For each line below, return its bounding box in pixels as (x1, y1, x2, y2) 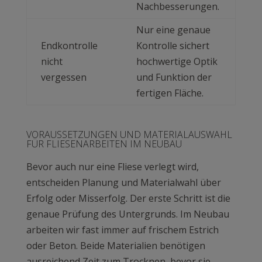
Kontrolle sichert (136, 39, 209, 53)
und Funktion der (136, 71, 212, 84)
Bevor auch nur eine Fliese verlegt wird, (26, 160, 199, 174)
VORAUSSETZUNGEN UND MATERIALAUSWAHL (26, 128, 232, 142)
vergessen (40, 71, 87, 84)
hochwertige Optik (136, 55, 218, 68)
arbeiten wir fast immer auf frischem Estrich (26, 223, 219, 237)
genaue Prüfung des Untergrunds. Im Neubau (26, 208, 229, 221)
